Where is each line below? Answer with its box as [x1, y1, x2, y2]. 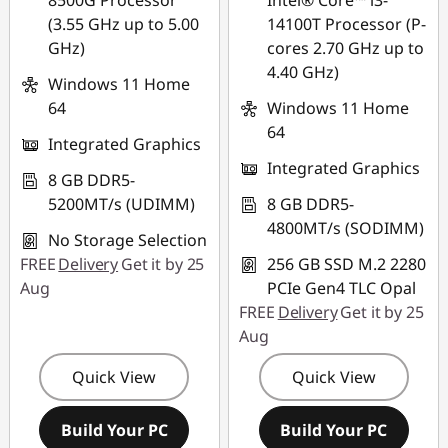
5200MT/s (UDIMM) [48, 193, 195, 215]
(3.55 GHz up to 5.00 [48, 13, 199, 35]
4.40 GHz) [267, 61, 340, 83]
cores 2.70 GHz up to [267, 37, 425, 59]
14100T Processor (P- [267, 13, 427, 35]
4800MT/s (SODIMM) [267, 217, 425, 239]
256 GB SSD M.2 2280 [267, 253, 427, 275]
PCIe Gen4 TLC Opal [267, 277, 417, 299]
